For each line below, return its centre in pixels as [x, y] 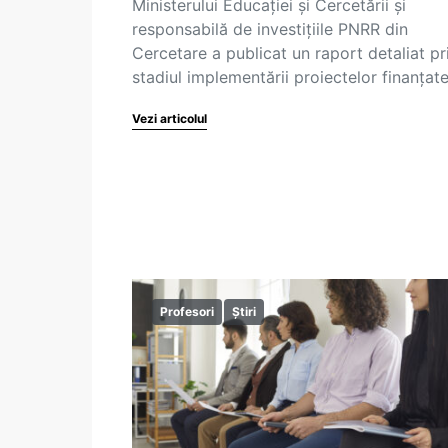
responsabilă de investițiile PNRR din [270, 29]
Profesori [187, 311]
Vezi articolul [169, 118]
